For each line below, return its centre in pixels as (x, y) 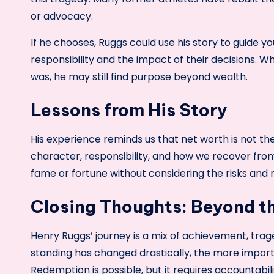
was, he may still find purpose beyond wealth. (139, 76)
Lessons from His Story (129, 109)
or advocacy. (62, 16)
